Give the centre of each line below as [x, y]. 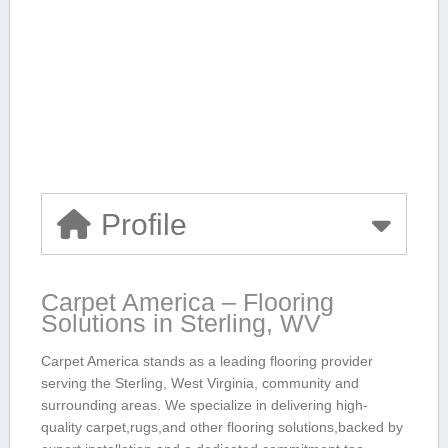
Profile [143, 224]
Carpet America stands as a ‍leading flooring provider [207, 361]
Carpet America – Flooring [188, 301]
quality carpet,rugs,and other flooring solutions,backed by [221, 427]
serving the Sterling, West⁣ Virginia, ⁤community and [199, 383]
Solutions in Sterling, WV [180, 322]
